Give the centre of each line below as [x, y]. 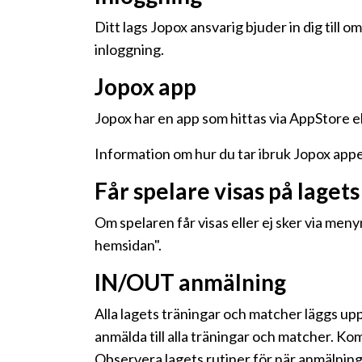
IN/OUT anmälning [190, 282]
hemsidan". [128, 245]
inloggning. [129, 49]
